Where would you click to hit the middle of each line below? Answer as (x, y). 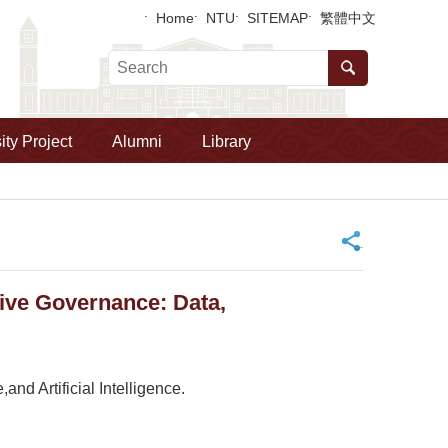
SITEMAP (277, 17)
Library (226, 141)
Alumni (137, 141)
